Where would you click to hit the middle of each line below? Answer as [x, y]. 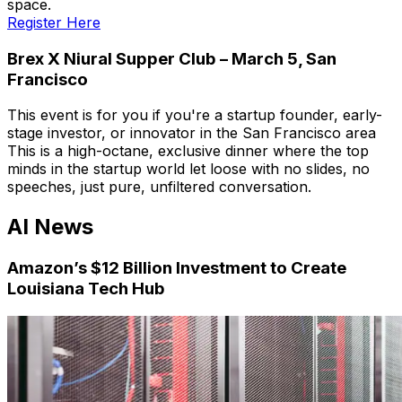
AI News [50, 227]
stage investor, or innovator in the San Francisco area [192, 133]
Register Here [54, 22]
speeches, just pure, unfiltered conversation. [162, 187]
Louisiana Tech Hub [86, 289]
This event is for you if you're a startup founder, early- [195, 115]
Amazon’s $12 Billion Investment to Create [177, 268]
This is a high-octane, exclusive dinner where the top [188, 151]
